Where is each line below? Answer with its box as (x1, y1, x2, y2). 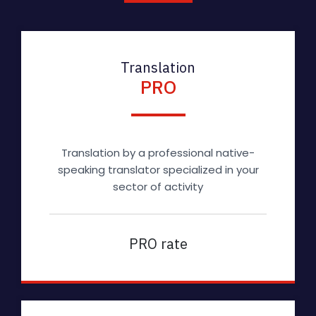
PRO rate (128, 234, 188, 253)
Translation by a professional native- (61, 145, 255, 160)
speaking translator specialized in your (57, 162, 259, 177)
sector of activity (113, 179, 203, 194)
